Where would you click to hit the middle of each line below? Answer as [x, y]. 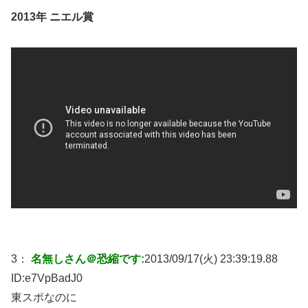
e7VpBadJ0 [54, 278]
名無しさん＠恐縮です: [88, 259]
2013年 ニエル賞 [52, 17]
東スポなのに [44, 298]
